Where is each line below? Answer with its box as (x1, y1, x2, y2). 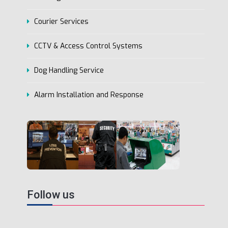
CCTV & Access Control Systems (34, 41, 142, 51)
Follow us (27, 188, 75, 202)
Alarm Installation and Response (34, 90, 144, 100)
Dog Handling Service (34, 66, 104, 76)
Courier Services (34, 17, 89, 27)
